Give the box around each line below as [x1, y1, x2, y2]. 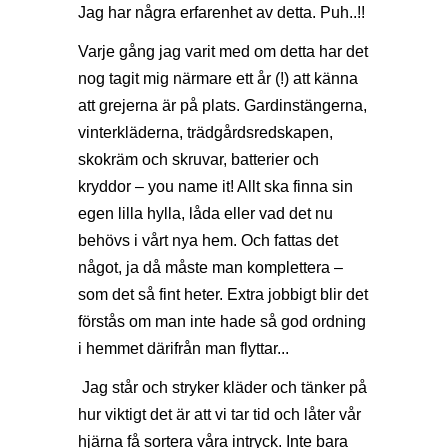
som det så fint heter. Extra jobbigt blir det [78, 286, 368, 304]
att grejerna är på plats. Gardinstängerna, [78, 97, 367, 115]
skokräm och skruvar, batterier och [78, 151, 319, 169]
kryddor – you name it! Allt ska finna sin [78, 178, 353, 196]
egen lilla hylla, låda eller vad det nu [78, 205, 333, 223]
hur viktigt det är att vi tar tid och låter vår [78, 406, 361, 424]
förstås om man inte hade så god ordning [78, 313, 366, 331]
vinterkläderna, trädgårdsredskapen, [78, 124, 333, 142]
